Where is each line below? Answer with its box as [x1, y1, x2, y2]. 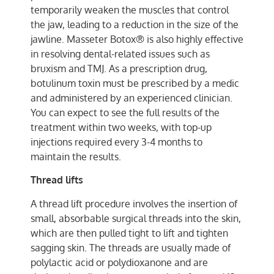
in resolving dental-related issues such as [31, 47, 210, 60]
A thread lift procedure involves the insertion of [31, 197, 237, 210]
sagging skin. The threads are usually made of [31, 241, 231, 254]
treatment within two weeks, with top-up [31, 120, 212, 133]
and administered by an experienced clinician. [31, 91, 232, 104]
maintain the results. [31, 150, 121, 163]
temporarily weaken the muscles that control [31, 3, 229, 16]
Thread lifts [31, 174, 83, 187]
